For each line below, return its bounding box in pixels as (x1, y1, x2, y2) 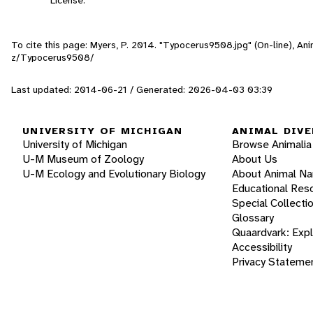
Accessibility (232, 240, 292, 255)
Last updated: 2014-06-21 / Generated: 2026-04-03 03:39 (11, 82, 272, 96)
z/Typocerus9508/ (11, 50, 94, 64)
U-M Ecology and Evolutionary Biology (22, 166, 205, 182)
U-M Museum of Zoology (22, 152, 144, 167)
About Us (232, 152, 277, 167)
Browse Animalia (232, 137, 312, 152)
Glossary (232, 210, 274, 226)
